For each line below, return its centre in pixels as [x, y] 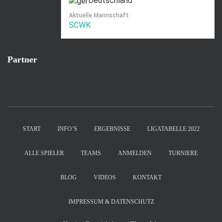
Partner [22, 59]
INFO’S [67, 129]
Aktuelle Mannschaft [99, 15]
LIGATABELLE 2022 [173, 129]
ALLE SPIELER [44, 153]
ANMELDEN [135, 153]
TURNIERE [183, 153]
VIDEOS [105, 177]
